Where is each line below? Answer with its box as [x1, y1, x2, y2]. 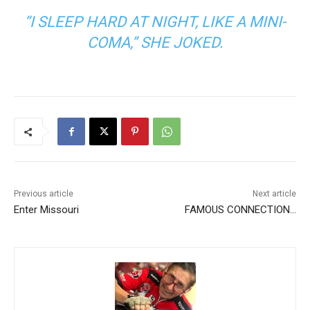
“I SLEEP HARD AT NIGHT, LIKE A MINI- [24, 13, 286, 31]
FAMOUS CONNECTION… [184, 203, 296, 217]
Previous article [14, 189, 73, 199]
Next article [252, 189, 296, 199]
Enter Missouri [14, 203, 79, 217]
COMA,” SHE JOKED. [86, 34, 224, 52]
